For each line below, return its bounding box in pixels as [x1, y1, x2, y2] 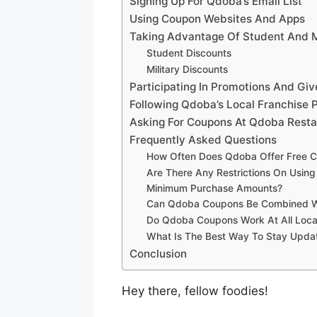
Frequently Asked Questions [129, 132, 277, 146]
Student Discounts [146, 47, 232, 59]
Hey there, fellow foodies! [122, 283, 268, 298]
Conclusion [129, 246, 187, 260]
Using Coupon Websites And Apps [129, 11, 305, 25]
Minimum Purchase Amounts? [146, 182, 283, 194]
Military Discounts [146, 63, 229, 75]
